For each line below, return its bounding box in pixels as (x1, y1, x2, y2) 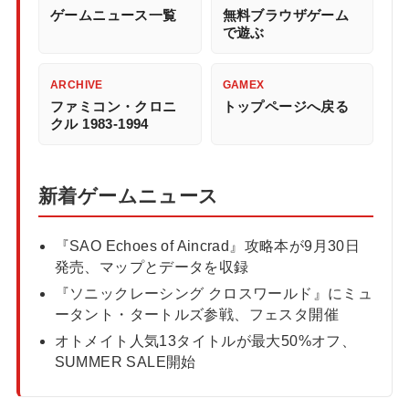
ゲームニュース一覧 (49, 8, 177, 24)
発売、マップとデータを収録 (54, 259, 249, 276)
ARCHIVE (49, 79, 103, 92)
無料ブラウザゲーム (222, 8, 350, 24)
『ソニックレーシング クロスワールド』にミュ (54, 286, 373, 302)
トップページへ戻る (222, 100, 350, 115)
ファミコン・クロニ (49, 100, 177, 115)
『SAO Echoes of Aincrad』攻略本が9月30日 (54, 238, 361, 255)
